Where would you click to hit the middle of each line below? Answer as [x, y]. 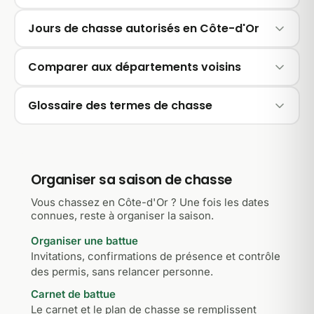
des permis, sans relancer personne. [122, 272]
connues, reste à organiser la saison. [122, 216]
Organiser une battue [84, 241]
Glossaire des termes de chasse [120, 105]
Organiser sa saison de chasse [131, 180]
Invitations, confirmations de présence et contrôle [156, 256]
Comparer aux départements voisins [134, 67]
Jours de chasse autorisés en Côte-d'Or [143, 28]
